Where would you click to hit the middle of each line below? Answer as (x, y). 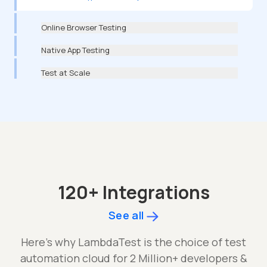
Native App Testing (75, 50)
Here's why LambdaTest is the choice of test (133, 242)
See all (126, 215)
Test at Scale (66, 73)
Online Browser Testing (84, 28)
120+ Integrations (133, 193)
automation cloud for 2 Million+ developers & (133, 258)
